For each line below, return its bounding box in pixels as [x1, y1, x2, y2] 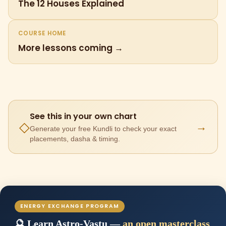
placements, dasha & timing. [29, 135, 120, 143]
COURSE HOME [18, 29, 67, 37]
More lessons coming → [18, 41, 124, 54]
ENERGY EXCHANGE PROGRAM [20, 202, 120, 210]
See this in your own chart [29, 110, 137, 122]
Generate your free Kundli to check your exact [29, 125, 177, 133]
